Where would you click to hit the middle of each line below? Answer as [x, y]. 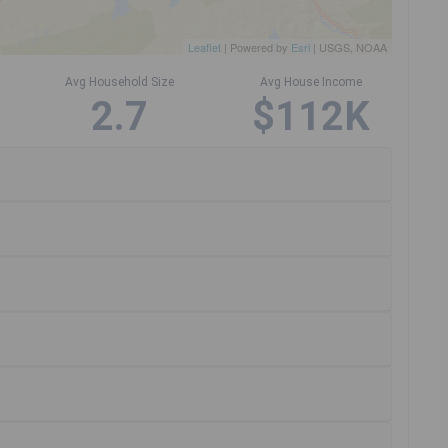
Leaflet [204, 47]
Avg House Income [311, 82]
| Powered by [256, 47]
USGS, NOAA [353, 47]
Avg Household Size [120, 82]
